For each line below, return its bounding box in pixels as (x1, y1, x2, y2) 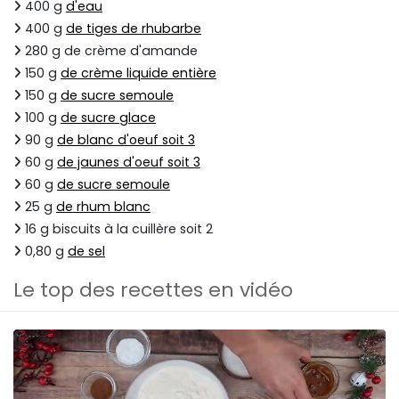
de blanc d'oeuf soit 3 (57, 131, 195, 150)
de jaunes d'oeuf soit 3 (57, 153, 200, 172)
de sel (68, 242, 105, 261)
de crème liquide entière (61, 64, 216, 83)
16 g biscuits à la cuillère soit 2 (21, 220, 213, 239)
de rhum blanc (56, 198, 151, 216)
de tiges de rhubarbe (66, 20, 201, 38)
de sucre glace (61, 109, 156, 127)
